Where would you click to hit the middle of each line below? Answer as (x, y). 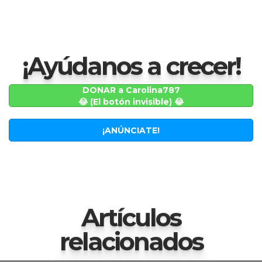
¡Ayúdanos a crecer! (131, 66)
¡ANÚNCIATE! (131, 130)
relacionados (131, 242)
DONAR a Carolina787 (131, 90)
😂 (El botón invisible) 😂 (131, 101)
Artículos (131, 218)
